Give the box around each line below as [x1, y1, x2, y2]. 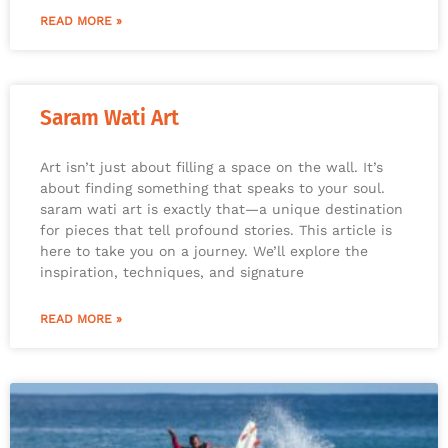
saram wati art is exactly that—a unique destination [40, 201, 403, 218]
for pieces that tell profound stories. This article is [40, 222, 392, 239]
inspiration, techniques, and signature [40, 264, 304, 281]
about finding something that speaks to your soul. [40, 180, 385, 197]
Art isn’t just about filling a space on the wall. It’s [40, 159, 383, 176]
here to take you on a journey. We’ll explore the [40, 243, 368, 260]
